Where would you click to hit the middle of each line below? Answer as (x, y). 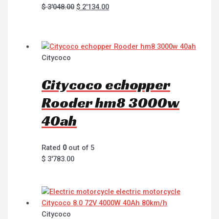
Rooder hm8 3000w (111, 103)
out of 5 (81, 148)
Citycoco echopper (106, 85)
